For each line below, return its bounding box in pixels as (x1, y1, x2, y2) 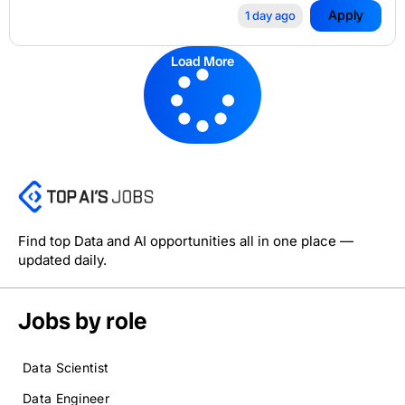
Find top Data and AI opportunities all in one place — (18, 231, 353, 250)
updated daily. (18, 250, 107, 268)
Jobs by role (18, 305, 147, 336)
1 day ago (245, 7, 296, 23)
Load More (171, 52, 234, 71)
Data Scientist (23, 359, 109, 375)
